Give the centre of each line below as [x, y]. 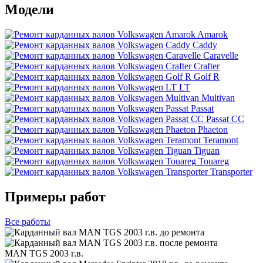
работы [36, 221]
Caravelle [221, 55]
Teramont [221, 140]
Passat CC [225, 119]
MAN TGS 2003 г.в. [44, 253]
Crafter [207, 66]
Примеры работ [55, 196]
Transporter [231, 171]
